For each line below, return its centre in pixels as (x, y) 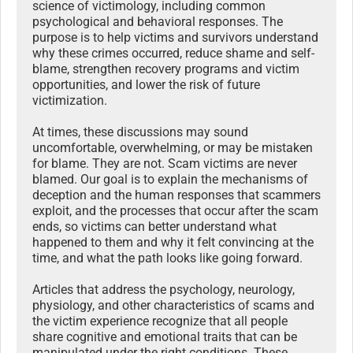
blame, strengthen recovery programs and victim (166, 69)
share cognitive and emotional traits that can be (165, 337)
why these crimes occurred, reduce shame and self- (173, 54)
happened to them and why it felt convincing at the (173, 243)
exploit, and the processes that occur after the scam (175, 211)
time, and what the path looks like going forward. (167, 258)
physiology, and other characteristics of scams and (173, 306)
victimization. (70, 101)
